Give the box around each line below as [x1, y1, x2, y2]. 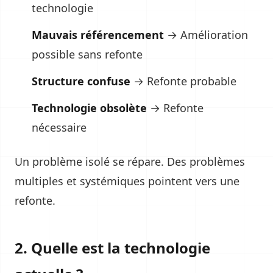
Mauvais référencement [32, 27, 164, 42]
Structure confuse [32, 74, 130, 88]
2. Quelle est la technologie [15, 238, 210, 258]
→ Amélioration [164, 27, 248, 42]
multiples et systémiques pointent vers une [15, 174, 239, 188]
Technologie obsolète [32, 101, 147, 115]
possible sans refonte [32, 47, 143, 62]
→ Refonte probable [130, 74, 236, 88]
